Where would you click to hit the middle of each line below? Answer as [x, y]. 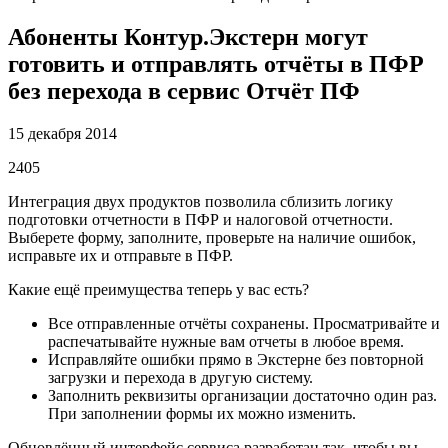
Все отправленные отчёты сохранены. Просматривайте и [244, 323]
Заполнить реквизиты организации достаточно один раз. [242, 395]
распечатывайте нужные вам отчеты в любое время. [226, 341]
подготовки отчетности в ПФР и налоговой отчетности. [200, 219]
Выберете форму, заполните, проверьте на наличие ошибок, [212, 237]
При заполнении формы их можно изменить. [202, 413]
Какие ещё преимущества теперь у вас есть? [158, 289]
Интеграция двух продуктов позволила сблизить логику [200, 201]
